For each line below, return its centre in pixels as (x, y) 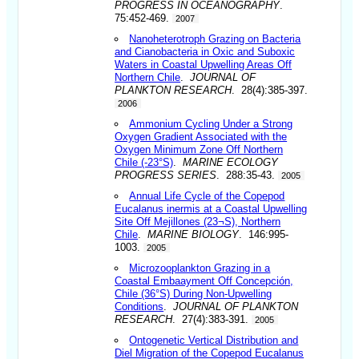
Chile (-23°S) (144, 162)
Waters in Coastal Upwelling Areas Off (204, 64)
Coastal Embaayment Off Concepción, (204, 280)
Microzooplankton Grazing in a (200, 268)
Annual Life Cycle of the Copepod (207, 196)
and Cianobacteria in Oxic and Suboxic (205, 51)
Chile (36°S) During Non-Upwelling (194, 293)
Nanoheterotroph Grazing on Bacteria (215, 38)
